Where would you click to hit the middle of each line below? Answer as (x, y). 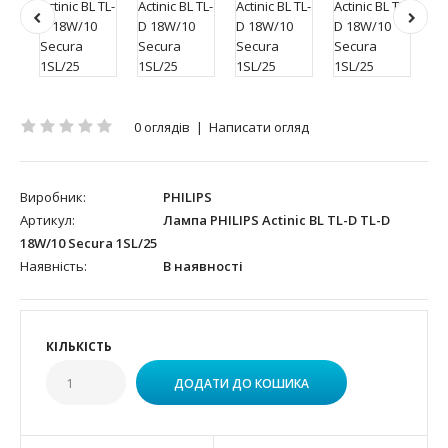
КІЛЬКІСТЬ (79, 346)
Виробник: (53, 196)
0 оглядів (162, 126)
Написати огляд (259, 126)
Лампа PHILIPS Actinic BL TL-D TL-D (275, 219)
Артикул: (47, 219)
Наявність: (53, 265)
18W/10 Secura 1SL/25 (88, 242)
